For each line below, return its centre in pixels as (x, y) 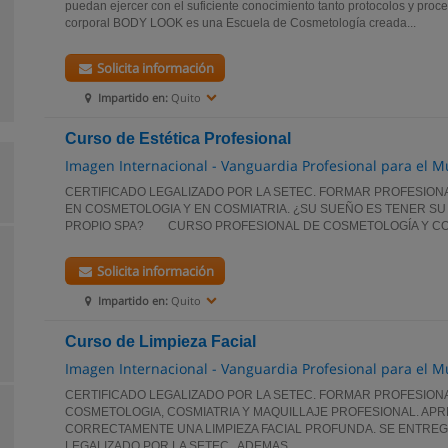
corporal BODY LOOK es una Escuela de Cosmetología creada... (240, 23)
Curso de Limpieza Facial (160, 341)
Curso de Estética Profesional (178, 138)
